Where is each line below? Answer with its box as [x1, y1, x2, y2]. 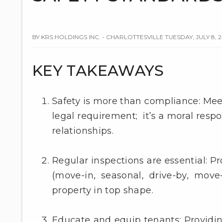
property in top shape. [52, 185, 153, 196]
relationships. [52, 125, 114, 137]
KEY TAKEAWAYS [32, 61, 164, 80]
